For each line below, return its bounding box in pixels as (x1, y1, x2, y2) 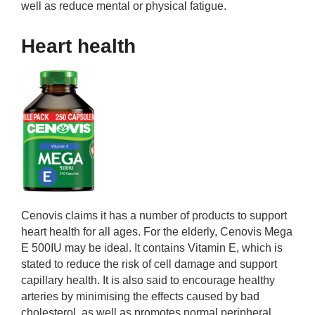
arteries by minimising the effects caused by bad (21, 290, 259, 302)
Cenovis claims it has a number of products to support (21, 210, 287, 221)
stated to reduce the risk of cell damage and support (21, 258, 277, 270)
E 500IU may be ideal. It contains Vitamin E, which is (21, 242, 283, 254)
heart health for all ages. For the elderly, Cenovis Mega (21, 226, 292, 238)
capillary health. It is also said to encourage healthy (21, 274, 275, 286)
